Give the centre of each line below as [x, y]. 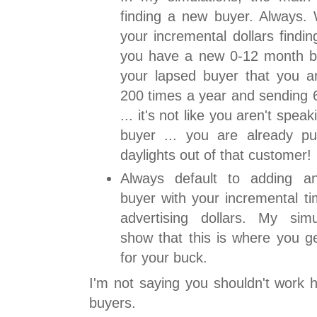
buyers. [113, 303]
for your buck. [164, 257]
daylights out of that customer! [216, 155]
